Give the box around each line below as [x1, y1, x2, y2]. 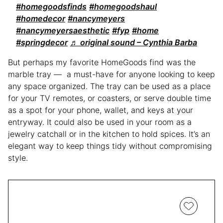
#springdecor [16, 37, 68, 47]
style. [8, 152, 30, 163]
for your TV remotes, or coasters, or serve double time [8, 93, 211, 103]
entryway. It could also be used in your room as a [8, 116, 192, 127]
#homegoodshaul [89, 1, 157, 11]
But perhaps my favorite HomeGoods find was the [8, 57, 196, 67]
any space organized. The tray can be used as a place [8, 81, 211, 91]
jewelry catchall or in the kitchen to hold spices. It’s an [8, 128, 210, 139]
